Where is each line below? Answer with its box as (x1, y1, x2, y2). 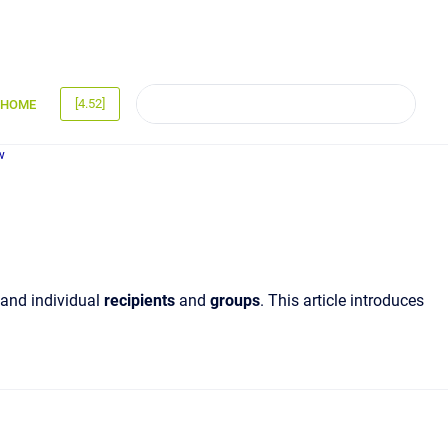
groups (210, 291, 260, 310)
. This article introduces (260, 291, 424, 310)
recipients (104, 291, 175, 310)
